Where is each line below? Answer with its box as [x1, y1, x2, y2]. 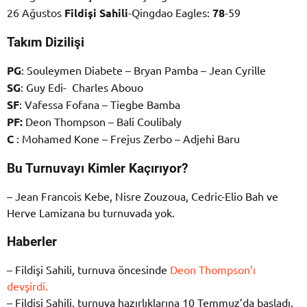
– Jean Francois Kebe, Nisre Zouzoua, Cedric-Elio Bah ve [7, 188, 278, 203]
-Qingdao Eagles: [128, 5, 212, 19]
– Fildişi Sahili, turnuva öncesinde [7, 262, 170, 276]
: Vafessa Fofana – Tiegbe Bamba [19, 97, 180, 111]
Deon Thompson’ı [170, 262, 256, 276]
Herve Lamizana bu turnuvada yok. [7, 205, 175, 219]
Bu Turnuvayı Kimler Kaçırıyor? [7, 161, 188, 177]
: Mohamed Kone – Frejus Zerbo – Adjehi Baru [14, 131, 240, 145]
